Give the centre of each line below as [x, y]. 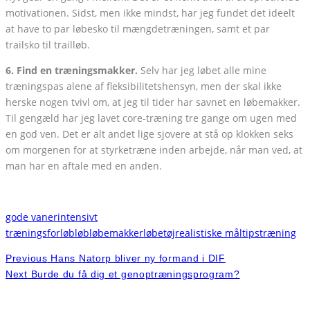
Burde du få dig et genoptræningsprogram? [134, 274]
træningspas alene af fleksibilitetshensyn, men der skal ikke [144, 86]
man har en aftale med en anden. [84, 166]
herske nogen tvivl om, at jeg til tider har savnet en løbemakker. [153, 102]
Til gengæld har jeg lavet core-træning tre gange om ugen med [151, 118]
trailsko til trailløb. [48, 45]
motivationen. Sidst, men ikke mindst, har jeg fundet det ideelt [150, 13]
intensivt [77, 217]
